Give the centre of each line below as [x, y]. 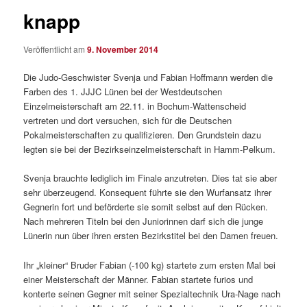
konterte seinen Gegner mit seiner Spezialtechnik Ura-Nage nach [152, 293]
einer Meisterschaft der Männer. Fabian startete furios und [138, 279]
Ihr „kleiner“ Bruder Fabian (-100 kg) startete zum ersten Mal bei [150, 265]
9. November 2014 [123, 50]
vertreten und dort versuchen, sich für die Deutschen [128, 121]
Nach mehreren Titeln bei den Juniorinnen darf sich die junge [144, 221]
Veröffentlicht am [56, 49]
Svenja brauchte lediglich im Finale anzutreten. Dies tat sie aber [150, 178]
